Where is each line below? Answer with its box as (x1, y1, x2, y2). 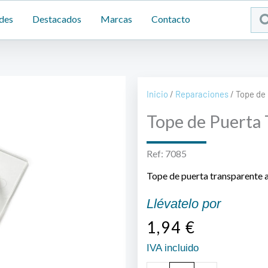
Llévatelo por (146, 196, 221, 212)
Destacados (32, 13, 81, 25)
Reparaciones (175, 89, 229, 100)
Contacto (151, 13, 190, 25)
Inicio (146, 89, 168, 100)
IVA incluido (146, 242, 199, 254)
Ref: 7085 (146, 148, 187, 160)
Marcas (100, 13, 132, 25)
